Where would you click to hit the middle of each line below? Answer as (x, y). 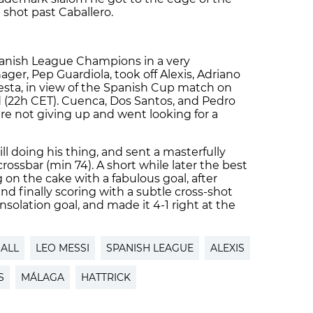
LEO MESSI (63, 248)
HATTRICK (106, 278)
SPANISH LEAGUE (150, 248)
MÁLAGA (43, 278)
